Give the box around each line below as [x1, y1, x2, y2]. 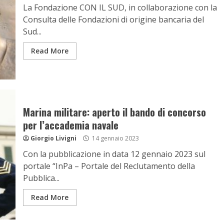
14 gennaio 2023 [90, 134, 139, 142]
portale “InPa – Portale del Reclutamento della [22, 160, 195, 171]
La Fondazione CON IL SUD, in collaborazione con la [22, 2, 217, 13]
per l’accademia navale [22, 117, 118, 132]
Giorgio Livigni [30, 134, 76, 142]
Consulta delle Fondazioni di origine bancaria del [22, 14, 204, 25]
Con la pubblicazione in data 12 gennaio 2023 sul [22, 148, 205, 159]
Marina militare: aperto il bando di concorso [22, 104, 206, 119]
